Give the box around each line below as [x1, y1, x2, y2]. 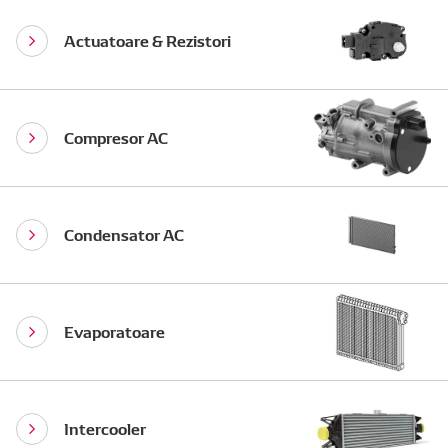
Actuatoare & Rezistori [64, 27, 231, 51]
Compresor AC [64, 124, 168, 148]
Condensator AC [64, 221, 184, 245]
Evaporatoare [64, 318, 165, 342]
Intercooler [64, 415, 146, 439]
